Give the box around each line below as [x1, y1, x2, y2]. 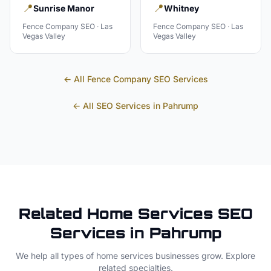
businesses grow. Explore [153, 250, 255, 261]
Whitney [164, 3, 199, 13]
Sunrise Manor [33, 3, 94, 13]
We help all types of [16, 250, 96, 261]
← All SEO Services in [73, 100, 163, 111]
